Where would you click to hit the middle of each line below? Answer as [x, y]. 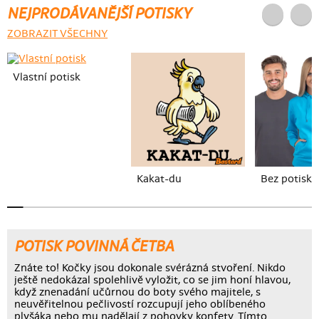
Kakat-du [159, 179]
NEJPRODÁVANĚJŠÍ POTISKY [100, 14]
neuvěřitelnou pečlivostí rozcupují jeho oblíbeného [140, 305]
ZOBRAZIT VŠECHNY [58, 34]
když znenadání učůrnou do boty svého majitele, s [138, 293]
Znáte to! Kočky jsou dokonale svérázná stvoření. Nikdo [150, 268]
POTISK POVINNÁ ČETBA [94, 247]
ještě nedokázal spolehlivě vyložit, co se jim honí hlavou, [153, 281]
